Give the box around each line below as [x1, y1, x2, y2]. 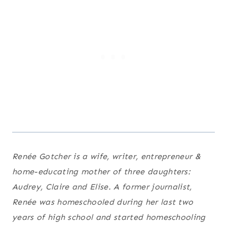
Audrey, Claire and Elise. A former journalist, [12, 181, 192, 192]
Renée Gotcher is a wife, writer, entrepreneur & [12, 151, 201, 161]
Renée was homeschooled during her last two [12, 197, 194, 207]
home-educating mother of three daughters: [12, 166, 191, 176]
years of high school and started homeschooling [12, 212, 206, 222]
